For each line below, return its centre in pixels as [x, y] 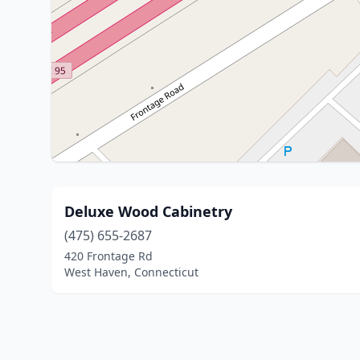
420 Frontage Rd [108, 256]
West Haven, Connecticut [131, 272]
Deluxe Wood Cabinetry [148, 211]
